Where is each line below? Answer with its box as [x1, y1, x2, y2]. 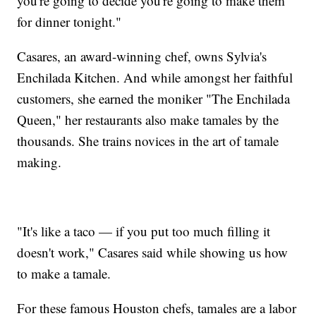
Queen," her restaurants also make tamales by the [17, 110, 279, 128]
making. [17, 152, 62, 171]
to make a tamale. [17, 264, 111, 282]
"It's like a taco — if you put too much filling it [17, 221, 271, 240]
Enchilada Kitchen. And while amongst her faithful [17, 68, 293, 86]
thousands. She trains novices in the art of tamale [17, 131, 279, 150]
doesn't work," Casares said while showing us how [17, 243, 288, 261]
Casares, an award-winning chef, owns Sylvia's [17, 47, 267, 65]
